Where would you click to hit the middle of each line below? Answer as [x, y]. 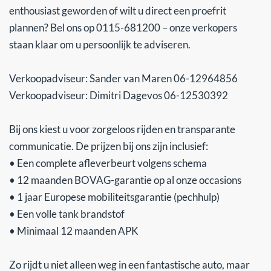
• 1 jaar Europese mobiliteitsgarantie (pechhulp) [114, 197]
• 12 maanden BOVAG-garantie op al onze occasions [125, 180]
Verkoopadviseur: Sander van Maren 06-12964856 [123, 78]
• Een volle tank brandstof [67, 214]
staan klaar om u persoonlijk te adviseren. [100, 44]
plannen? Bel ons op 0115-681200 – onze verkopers [123, 27]
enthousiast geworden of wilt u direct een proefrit [118, 10]
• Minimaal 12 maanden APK [74, 230]
